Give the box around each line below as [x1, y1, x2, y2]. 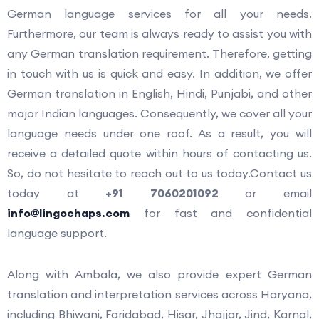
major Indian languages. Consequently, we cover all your [7, 105, 312, 120]
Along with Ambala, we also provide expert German [7, 266, 312, 281]
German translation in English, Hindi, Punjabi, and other [7, 85, 312, 100]
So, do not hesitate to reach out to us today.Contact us [7, 165, 312, 180]
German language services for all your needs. [7, 6, 312, 21]
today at [7, 185, 106, 200]
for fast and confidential [130, 205, 312, 220]
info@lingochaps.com [7, 205, 130, 220]
